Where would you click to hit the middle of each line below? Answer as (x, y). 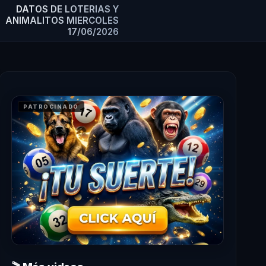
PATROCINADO (51, 107)
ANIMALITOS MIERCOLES (62, 20)
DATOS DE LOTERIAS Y (67, 9)
